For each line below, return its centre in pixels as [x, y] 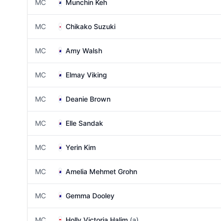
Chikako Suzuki [91, 26]
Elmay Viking [86, 75]
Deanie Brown [88, 99]
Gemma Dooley [90, 196]
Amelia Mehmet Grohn [101, 171]
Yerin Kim [81, 147]
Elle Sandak [84, 123]
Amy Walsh [84, 51]
